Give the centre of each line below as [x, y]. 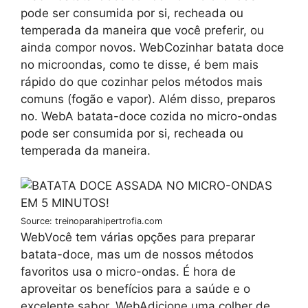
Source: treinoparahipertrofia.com [91, 221]
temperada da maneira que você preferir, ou [142, 31]
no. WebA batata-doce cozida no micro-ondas [149, 117]
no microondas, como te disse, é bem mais [140, 65]
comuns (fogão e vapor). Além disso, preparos [148, 99]
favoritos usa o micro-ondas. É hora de [128, 271]
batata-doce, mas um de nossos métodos [137, 254]
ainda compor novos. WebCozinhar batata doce [152, 48]
